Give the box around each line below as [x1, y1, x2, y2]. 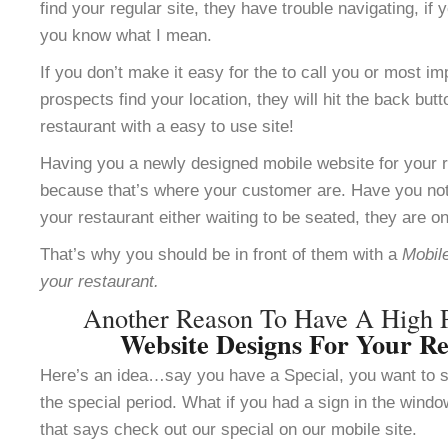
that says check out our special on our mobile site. [40, 419, 417, 439]
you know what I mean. [40, 25, 212, 45]
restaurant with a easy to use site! [40, 116, 294, 136]
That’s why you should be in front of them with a [40, 244, 402, 264]
